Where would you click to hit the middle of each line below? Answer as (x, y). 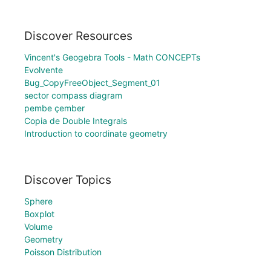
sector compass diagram (73, 96)
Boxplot (39, 214)
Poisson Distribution (63, 252)
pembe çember (54, 108)
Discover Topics (68, 180)
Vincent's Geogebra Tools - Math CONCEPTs (112, 57)
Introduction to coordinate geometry (96, 134)
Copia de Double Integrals (76, 121)
